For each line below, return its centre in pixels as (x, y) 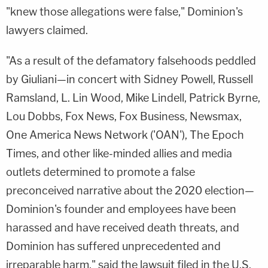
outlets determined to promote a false (100, 172)
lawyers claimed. (47, 30)
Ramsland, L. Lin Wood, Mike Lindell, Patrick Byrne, (133, 98)
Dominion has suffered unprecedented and (113, 246)
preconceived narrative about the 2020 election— (130, 190)
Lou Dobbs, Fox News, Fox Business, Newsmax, (124, 116)
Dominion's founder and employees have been (121, 209)
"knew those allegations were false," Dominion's (124, 11)
